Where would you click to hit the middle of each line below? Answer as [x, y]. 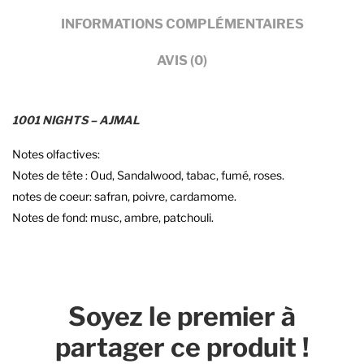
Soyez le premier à [182, 316]
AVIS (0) [182, 60]
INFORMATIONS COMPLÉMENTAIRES [182, 24]
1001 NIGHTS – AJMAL [76, 120]
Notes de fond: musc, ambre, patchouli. [113, 217]
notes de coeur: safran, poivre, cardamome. [124, 196]
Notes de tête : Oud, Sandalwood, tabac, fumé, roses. [148, 175]
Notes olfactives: [56, 154]
